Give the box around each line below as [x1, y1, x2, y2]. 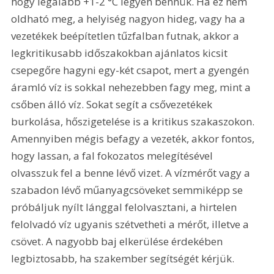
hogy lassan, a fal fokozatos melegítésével [11, 148, 216, 163]
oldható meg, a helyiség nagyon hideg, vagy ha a [11, 11, 248, 26]
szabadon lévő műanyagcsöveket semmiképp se [11, 182, 246, 197]
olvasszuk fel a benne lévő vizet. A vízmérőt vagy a [11, 165, 253, 180]
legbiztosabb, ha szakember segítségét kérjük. [11, 251, 237, 265]
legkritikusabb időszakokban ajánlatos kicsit [11, 45, 231, 60]
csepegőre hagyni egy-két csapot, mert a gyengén [11, 62, 252, 77]
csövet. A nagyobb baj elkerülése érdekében [11, 234, 226, 248]
